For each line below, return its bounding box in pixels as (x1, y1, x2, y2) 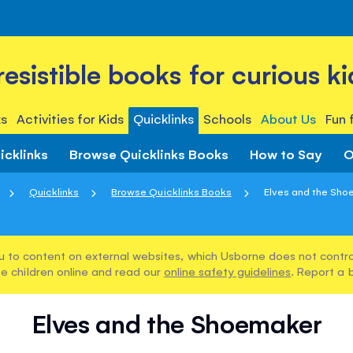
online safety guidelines (163, 263, 292, 279)
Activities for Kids (16, 110, 124, 127)
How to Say (250, 144, 322, 162)
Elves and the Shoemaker (31, 307, 322, 340)
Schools (203, 110, 252, 127)
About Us (261, 110, 317, 127)
